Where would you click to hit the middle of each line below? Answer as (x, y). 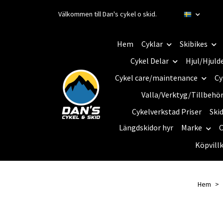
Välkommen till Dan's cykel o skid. (108, 14)
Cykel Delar (150, 61)
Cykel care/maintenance (156, 78)
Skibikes (193, 44)
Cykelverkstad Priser (167, 112)
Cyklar (152, 44)
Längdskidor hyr (146, 128)
